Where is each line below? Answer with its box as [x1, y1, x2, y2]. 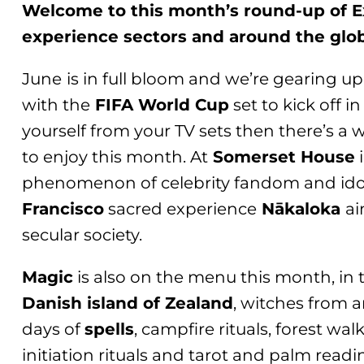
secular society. [22, 224, 151, 245]
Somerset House [208, 146, 356, 167]
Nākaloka [257, 198, 346, 219]
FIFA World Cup [90, 94, 230, 115]
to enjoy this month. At [22, 146, 209, 167]
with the [22, 94, 91, 115]
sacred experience [104, 198, 258, 219]
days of [22, 318, 85, 339]
